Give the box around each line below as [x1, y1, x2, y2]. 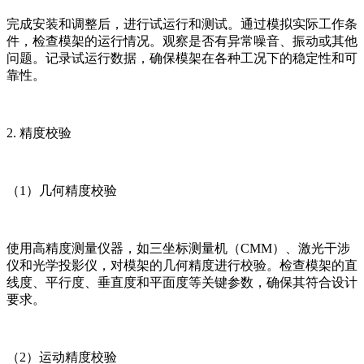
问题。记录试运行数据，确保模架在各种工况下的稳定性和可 [6, 50, 357, 65]
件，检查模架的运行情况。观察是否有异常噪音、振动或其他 [6, 33, 357, 48]
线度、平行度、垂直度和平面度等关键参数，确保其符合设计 [6, 275, 357, 289]
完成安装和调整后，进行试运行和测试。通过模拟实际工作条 [6, 16, 357, 31]
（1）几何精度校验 [6, 183, 117, 197]
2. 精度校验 [6, 125, 71, 140]
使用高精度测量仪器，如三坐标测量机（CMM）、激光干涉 [6, 240, 350, 255]
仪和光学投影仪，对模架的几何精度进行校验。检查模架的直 [6, 258, 357, 272]
